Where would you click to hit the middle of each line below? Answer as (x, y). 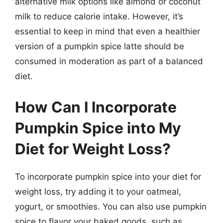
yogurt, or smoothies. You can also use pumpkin (111, 206)
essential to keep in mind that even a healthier (108, 31)
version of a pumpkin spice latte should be (100, 46)
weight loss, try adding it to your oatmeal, (98, 191)
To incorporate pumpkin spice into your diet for (108, 176)
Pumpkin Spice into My (98, 128)
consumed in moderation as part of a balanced (109, 61)
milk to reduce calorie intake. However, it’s (99, 16)
